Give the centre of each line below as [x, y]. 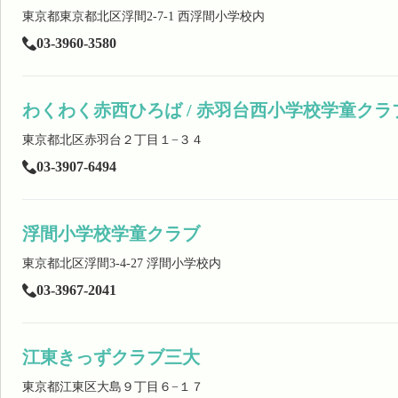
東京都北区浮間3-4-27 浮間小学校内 [122, 263]
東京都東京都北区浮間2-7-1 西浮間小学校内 [143, 16]
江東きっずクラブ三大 [111, 357]
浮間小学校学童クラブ [111, 234]
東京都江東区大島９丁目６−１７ [113, 387]
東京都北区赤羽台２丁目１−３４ [113, 140]
